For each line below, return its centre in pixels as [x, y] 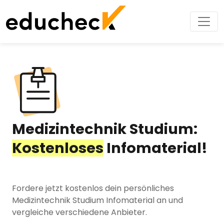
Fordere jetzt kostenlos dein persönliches [93, 188]
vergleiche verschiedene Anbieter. [79, 212]
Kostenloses [58, 148]
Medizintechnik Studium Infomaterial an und [97, 200]
